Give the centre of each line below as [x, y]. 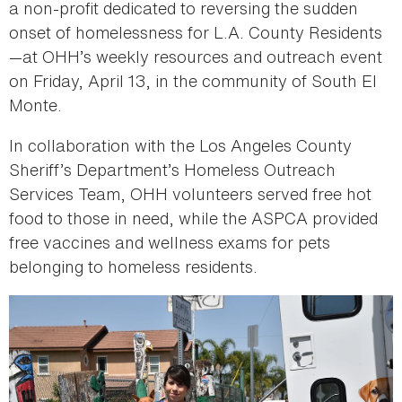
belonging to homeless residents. [133, 266]
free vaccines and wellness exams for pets [170, 242]
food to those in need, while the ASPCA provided [193, 218]
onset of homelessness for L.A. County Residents [196, 32]
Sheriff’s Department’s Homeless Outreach [172, 169]
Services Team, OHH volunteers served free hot [190, 193]
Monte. [35, 105]
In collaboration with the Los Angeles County [180, 145]
